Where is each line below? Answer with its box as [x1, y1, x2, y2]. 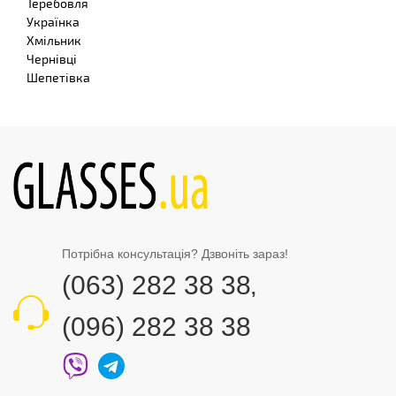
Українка [27, 13, 80, 29]
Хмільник [27, 32, 81, 48]
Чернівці [27, 50, 77, 66]
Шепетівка [27, 69, 90, 85]
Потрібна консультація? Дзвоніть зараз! [62, 247, 288, 262]
